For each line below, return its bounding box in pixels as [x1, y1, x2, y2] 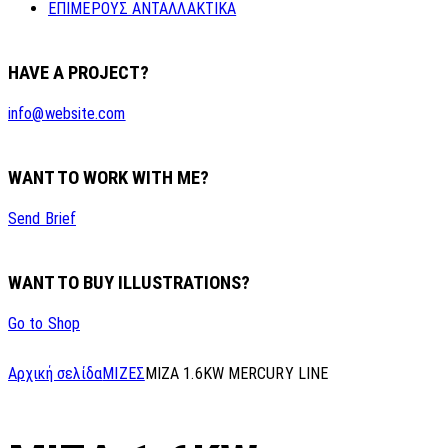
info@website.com [8, 104, 126, 124]
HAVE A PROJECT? [8, 61, 149, 84]
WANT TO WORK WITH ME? [8, 166, 209, 189]
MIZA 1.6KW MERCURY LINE [144, 364, 329, 384]
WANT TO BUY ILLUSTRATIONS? [8, 271, 250, 294]
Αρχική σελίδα [8, 364, 103, 384]
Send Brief [8, 209, 76, 229]
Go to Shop [8, 314, 80, 334]
